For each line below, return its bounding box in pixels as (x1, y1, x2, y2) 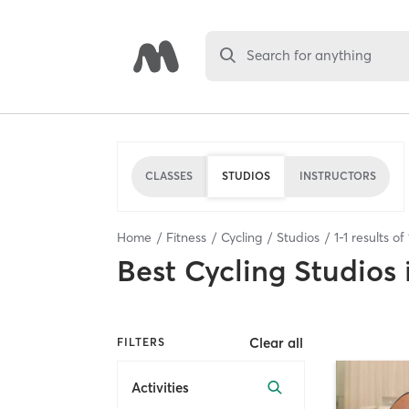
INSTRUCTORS (299, 169, 376, 183)
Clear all (249, 333, 304, 351)
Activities (131, 379, 189, 397)
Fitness (166, 228, 206, 246)
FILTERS (117, 335, 165, 350)
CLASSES (145, 169, 193, 183)
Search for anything (246, 47, 372, 65)
